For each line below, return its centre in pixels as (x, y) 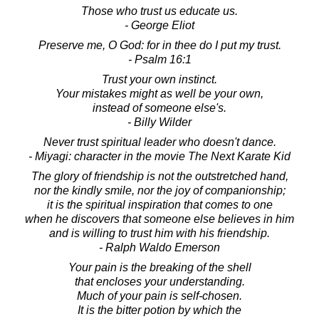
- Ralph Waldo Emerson (159, 247)
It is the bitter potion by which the (159, 310)
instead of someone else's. (159, 108)
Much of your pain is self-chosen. (159, 296)
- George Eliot (159, 25)
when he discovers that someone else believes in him (159, 219)
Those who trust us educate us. (159, 11)
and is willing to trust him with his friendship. (159, 233)
